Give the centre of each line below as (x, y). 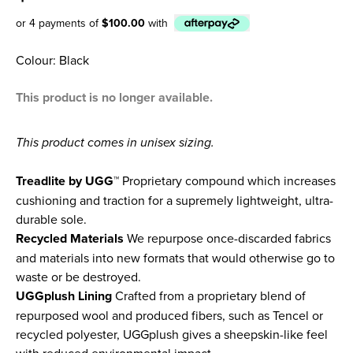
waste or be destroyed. (78, 276)
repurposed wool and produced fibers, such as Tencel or (169, 315)
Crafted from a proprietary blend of (209, 295)
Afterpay (35, 30)
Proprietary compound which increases (227, 180)
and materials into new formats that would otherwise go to (175, 257)
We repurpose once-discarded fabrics (227, 238)
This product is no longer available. (114, 97)
